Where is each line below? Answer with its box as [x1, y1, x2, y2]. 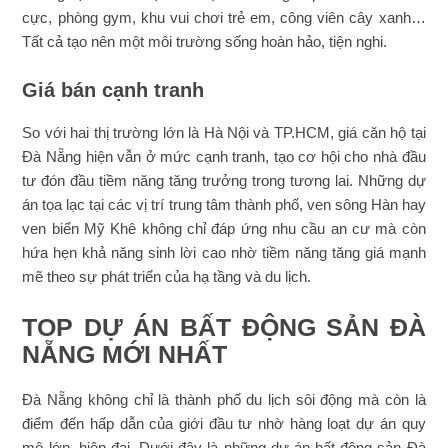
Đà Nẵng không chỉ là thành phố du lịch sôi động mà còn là [22, 391, 426, 408]
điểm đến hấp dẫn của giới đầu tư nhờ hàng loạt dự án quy [22, 415, 426, 432]
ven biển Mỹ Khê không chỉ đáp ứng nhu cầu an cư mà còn [22, 220, 426, 237]
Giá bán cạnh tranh [22, 79, 205, 101]
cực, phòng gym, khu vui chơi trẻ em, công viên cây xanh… [22, 9, 426, 26]
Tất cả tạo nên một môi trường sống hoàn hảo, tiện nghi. [22, 33, 388, 50]
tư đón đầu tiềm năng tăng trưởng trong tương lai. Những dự [22, 172, 426, 189]
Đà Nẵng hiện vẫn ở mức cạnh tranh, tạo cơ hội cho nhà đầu [22, 148, 426, 165]
